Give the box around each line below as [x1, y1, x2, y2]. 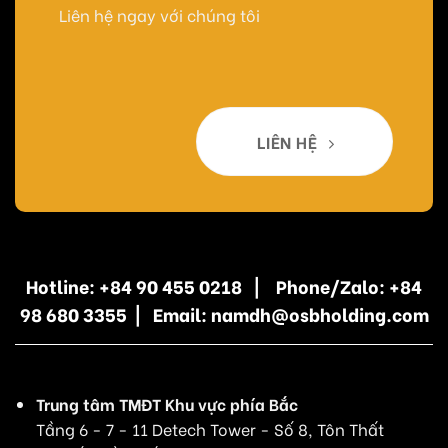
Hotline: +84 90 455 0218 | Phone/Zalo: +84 [26, 271, 422, 299]
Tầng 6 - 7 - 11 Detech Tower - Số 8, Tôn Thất [35, 416, 384, 440]
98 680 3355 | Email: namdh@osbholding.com [19, 299, 429, 327]
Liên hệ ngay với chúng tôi [55, 2, 260, 26]
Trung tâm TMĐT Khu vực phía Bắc [35, 391, 298, 415]
